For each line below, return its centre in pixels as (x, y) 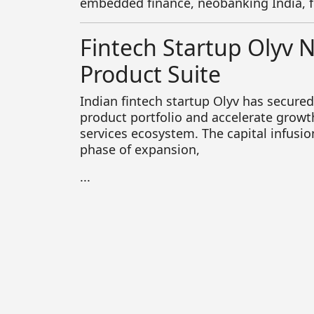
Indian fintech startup (146, 101)
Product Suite (150, 74)
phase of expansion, (140, 149)
